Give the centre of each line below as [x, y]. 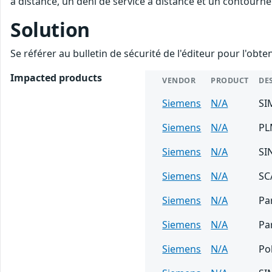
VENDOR [179, 80]
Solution [50, 29]
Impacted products [56, 77]
